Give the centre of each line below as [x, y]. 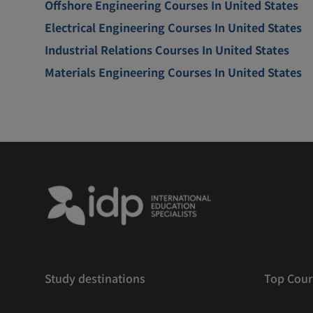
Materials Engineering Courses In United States [173, 72]
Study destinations [95, 278]
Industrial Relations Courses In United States [167, 49]
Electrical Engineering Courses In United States [173, 27]
